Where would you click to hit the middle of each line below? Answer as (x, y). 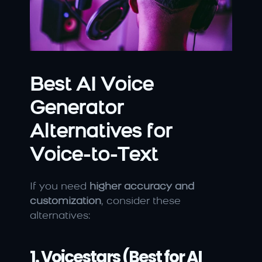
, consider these (141, 202)
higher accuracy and (142, 187)
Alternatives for (101, 133)
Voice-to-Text (94, 156)
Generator (77, 109)
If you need (60, 187)
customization (65, 202)
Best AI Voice (92, 86)
